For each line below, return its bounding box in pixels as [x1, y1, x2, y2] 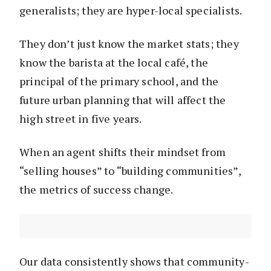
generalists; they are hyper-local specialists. [19, 3, 243, 18]
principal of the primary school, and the [19, 74, 219, 89]
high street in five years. [19, 111, 142, 126]
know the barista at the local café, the [19, 55, 209, 70]
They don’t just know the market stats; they [19, 36, 239, 51]
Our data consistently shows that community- [19, 254, 249, 269]
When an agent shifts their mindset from [19, 145, 226, 160]
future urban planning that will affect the [19, 93, 226, 108]
